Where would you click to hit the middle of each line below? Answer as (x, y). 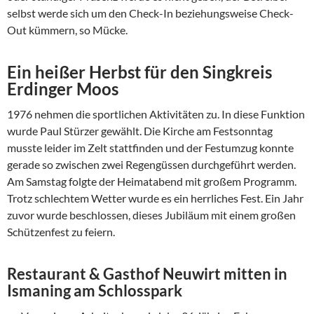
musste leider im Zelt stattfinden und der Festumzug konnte (150, 148)
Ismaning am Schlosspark (95, 291)
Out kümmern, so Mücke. (67, 30)
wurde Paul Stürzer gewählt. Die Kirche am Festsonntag (140, 131)
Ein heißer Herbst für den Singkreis (139, 72)
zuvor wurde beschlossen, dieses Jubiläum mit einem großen (151, 215)
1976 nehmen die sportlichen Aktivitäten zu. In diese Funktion (156, 114)
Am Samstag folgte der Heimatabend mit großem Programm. (152, 181)
